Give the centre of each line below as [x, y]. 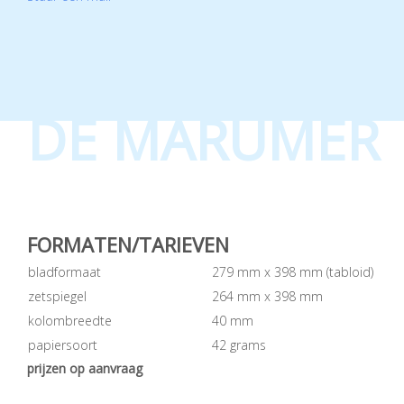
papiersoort [63, 344]
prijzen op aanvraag [85, 368]
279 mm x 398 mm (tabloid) [293, 271]
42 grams [239, 344]
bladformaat [64, 271]
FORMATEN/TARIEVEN [128, 244]
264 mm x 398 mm [267, 296]
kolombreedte [70, 320]
